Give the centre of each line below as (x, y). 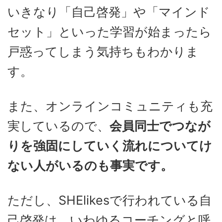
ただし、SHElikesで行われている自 (110, 200)
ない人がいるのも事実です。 (90, 165)
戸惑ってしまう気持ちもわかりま (103, 51)
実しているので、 (58, 126)
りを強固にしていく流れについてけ (110, 145)
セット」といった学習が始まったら (110, 31)
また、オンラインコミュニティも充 (110, 106)
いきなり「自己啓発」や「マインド (109, 12)
